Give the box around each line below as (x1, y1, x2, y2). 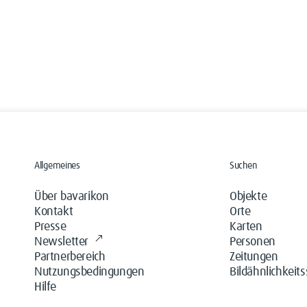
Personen (230, 236, 275, 248)
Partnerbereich (34, 251, 106, 263)
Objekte (230, 191, 267, 203)
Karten (230, 221, 262, 233)
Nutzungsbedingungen (34, 266, 145, 278)
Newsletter (34, 236, 88, 248)
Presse (34, 221, 66, 233)
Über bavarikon (34, 191, 109, 203)
